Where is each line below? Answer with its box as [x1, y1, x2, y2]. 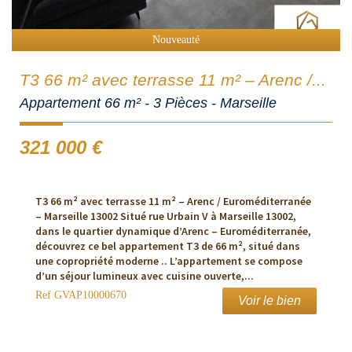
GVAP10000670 [51, 288, 126, 301]
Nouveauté [152, 33, 200, 46]
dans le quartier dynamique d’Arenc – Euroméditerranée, [35, 223, 311, 238]
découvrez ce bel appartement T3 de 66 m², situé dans [35, 238, 300, 253]
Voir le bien [238, 293, 301, 307]
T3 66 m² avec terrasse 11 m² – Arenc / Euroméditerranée [35, 193, 311, 208]
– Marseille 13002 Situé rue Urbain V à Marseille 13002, [35, 208, 296, 223]
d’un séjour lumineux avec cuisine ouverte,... [35, 268, 254, 283]
